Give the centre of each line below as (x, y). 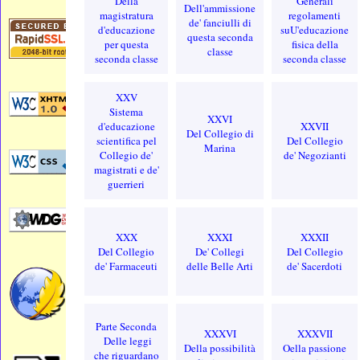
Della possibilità (220, 348)
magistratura (126, 15)
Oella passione (315, 348)
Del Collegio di (220, 133)
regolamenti (315, 15)
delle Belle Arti (220, 266)
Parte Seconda (127, 326)
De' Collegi (220, 251)
